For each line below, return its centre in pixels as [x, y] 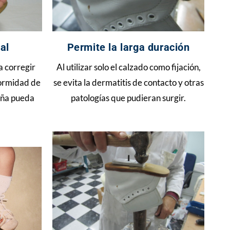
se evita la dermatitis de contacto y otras [128, 82]
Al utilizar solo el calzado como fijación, [128, 67]
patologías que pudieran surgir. [128, 98]
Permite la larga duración [128, 47]
